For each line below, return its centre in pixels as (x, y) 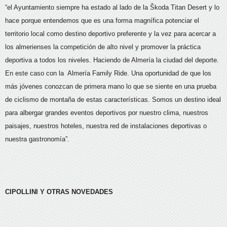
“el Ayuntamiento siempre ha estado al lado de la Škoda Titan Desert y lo (112, 7)
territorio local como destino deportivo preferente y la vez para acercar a (110, 33)
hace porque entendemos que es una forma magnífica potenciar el (102, 20)
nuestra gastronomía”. (37, 139)
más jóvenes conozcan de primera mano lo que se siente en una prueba (111, 86)
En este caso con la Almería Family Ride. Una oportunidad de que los (108, 73)
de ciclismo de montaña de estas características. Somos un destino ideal (113, 99)
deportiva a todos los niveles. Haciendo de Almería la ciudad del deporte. (112, 60)
